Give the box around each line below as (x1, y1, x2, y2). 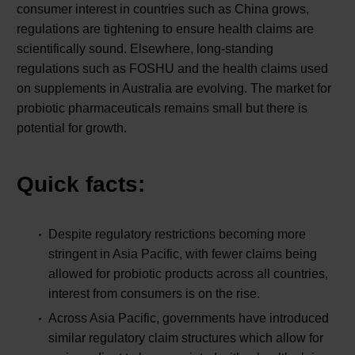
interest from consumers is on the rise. (48, 286, 260, 300)
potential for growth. (17, 121, 127, 136)
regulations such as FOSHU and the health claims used (17, 62, 328, 76)
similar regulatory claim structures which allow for (48, 330, 323, 345)
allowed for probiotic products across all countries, (48, 266, 328, 281)
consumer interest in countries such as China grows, (17, 2, 309, 17)
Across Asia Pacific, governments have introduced (48, 311, 329, 325)
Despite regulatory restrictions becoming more (48, 227, 306, 241)
